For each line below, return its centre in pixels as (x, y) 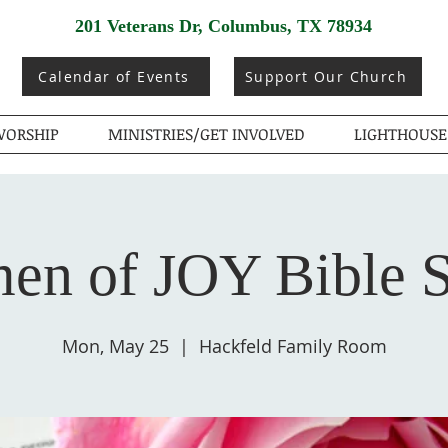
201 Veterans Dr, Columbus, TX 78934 (223, 26)
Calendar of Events (114, 76)
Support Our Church (326, 76)
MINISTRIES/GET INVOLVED (206, 134)
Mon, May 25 (115, 346)
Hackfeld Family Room (292, 346)
